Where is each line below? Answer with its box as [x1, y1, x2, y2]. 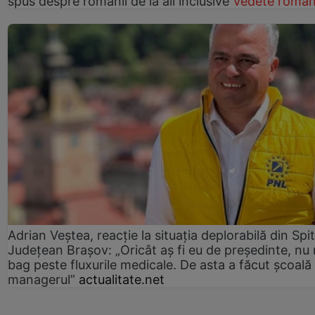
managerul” [8, 272, 75, 288]
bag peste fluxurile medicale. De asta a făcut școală [8, 257, 311, 273]
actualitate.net [79, 272, 165, 288]
